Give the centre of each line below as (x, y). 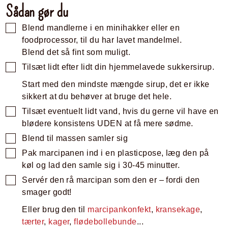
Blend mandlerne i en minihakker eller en (101, 27)
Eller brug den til (55, 209)
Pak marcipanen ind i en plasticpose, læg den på (116, 153)
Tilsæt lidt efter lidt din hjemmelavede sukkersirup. (118, 67)
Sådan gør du (37, 11)
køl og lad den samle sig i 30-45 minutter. (101, 165)
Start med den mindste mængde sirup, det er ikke (116, 84)
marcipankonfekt (119, 209)
